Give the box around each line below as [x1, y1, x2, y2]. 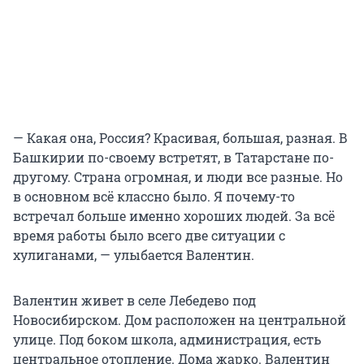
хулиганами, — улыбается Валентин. [13, 246, 254, 264]
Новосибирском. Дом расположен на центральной [13, 311, 346, 329]
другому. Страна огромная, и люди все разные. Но [13, 168, 343, 186]
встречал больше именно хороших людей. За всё [13, 207, 335, 225]
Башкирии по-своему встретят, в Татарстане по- [13, 149, 334, 167]
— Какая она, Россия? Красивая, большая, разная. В [13, 129, 348, 147]
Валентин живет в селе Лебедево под [13, 292, 256, 310]
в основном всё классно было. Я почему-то [13, 188, 295, 206]
